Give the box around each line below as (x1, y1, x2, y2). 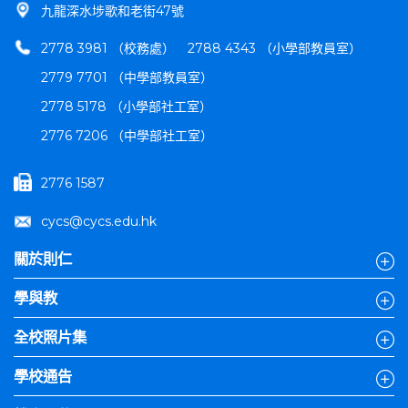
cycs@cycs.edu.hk (41, 213, 157, 230)
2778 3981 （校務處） (41, 40, 175, 57)
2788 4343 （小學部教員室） (188, 40, 362, 57)
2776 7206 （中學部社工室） (41, 127, 213, 145)
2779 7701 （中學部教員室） (41, 69, 213, 87)
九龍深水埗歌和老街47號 (41, 3, 184, 20)
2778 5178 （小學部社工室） (41, 98, 212, 116)
